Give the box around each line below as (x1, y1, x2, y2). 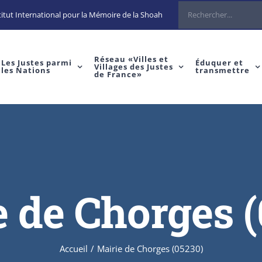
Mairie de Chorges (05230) (96, 242, 203, 254)
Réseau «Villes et (94, 53, 168, 64)
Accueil (59, 242, 88, 254)
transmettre (195, 65, 250, 75)
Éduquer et (195, 57, 243, 68)
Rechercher (178, 4, 217, 15)
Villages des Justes (94, 61, 173, 72)
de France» (94, 68, 142, 80)
